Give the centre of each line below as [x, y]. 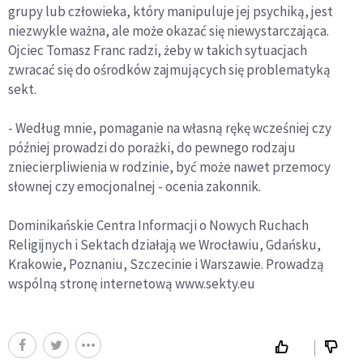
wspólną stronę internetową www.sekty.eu [132, 284]
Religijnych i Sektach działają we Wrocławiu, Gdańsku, [164, 245]
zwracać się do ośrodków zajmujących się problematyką [169, 70]
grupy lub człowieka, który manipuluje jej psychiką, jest [171, 11]
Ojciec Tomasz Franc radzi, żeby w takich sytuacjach [158, 50]
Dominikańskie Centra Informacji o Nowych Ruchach [158, 225]
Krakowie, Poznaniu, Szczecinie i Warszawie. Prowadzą [166, 264]
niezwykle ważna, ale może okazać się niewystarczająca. [169, 31]
